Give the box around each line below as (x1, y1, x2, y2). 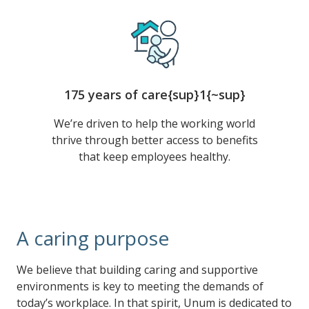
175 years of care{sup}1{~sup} (63, 86, 246, 103)
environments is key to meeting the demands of (17, 279, 263, 294)
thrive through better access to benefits (51, 132, 258, 148)
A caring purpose (17, 225, 169, 251)
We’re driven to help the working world (54, 116, 255, 131)
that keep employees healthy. (79, 149, 230, 164)
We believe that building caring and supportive (17, 262, 258, 277)
